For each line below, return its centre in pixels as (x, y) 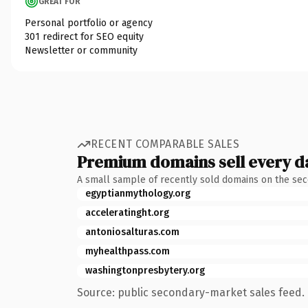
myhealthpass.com (128, 251)
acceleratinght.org (127, 212)
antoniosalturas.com (132, 232)
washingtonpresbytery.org (145, 270)
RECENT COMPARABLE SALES (165, 144)
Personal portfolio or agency (89, 23)
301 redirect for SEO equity (84, 36)
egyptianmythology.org (138, 193)
